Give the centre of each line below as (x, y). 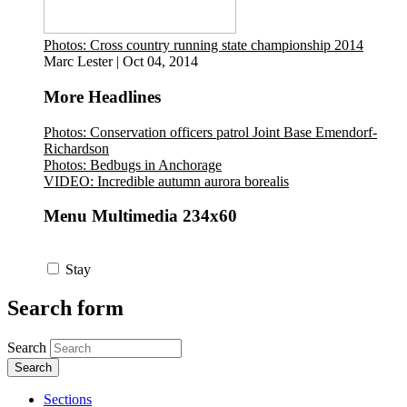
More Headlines (102, 97)
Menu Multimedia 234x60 (140, 216)
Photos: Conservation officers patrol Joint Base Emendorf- (210, 132)
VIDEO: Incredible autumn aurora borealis (166, 181)
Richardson (76, 148)
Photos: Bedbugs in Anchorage (133, 164)
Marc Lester (78, 62)
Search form (65, 308)
